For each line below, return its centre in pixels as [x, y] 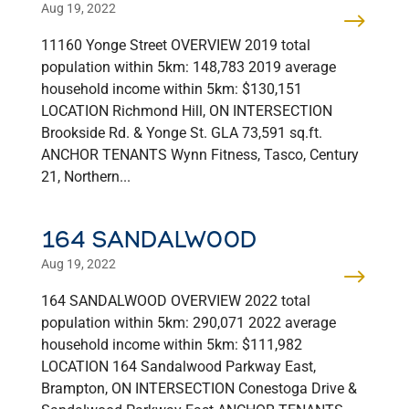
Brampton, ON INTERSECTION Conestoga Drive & [199, 388]
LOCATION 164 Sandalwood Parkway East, [178, 367]
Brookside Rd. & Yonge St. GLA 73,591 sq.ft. [181, 133]
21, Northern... [85, 177]
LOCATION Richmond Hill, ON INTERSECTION [186, 111]
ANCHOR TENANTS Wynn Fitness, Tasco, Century [199, 155]
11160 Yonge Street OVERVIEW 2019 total [175, 45]
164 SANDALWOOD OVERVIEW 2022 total [175, 301]
